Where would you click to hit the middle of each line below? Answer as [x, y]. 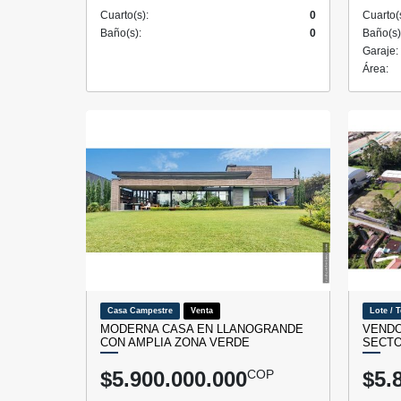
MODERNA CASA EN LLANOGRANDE [202, 328]
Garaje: [380, 51]
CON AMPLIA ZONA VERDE [175, 342]
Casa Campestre [140, 310]
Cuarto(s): [124, 15]
